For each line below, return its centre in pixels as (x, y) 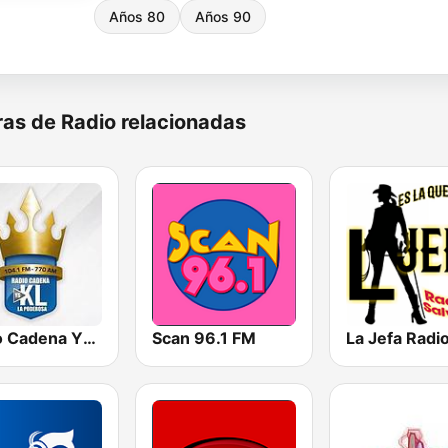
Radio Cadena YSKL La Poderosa (89, 338)
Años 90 (223, 16)
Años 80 (137, 16)
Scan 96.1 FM (204, 338)
